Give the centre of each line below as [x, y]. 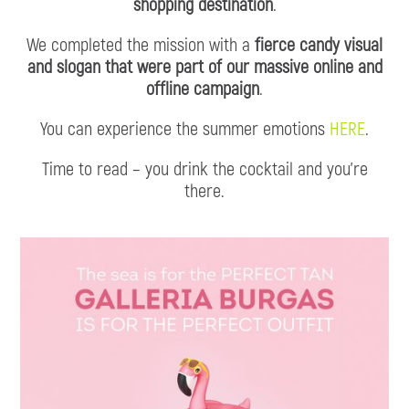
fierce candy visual [319, 44]
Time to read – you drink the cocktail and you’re [204, 168]
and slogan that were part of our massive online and [204, 66]
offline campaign [203, 88]
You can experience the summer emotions [185, 128]
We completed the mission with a [141, 44]
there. [204, 190]
